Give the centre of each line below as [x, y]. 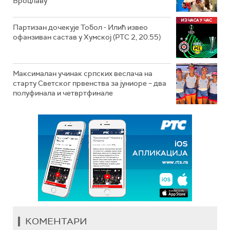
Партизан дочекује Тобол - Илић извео [80, 27]
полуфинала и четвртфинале [63, 93]
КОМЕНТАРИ [56, 221]
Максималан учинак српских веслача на [83, 73]
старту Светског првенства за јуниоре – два [90, 83]
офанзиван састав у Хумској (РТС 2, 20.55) [87, 37]
